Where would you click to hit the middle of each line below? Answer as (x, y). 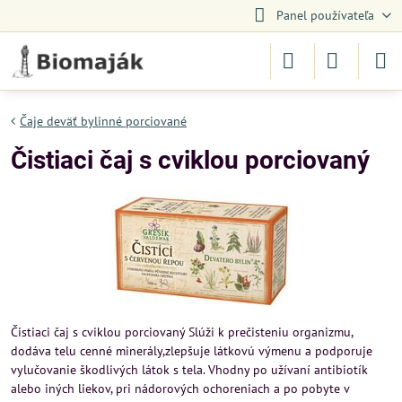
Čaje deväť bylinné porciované (103, 121)
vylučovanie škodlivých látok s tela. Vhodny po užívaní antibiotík (189, 370)
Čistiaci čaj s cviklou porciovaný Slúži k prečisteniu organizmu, (182, 332)
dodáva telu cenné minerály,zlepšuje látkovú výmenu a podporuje (192, 351)
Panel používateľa (325, 15)
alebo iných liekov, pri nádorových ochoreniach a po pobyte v (180, 389)
